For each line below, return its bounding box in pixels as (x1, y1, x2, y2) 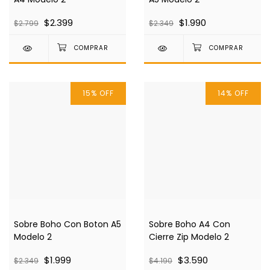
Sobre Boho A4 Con (149, 218, 230, 231)
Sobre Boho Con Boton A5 (14, 218, 121, 231)
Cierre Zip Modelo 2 (149, 231, 229, 243)
